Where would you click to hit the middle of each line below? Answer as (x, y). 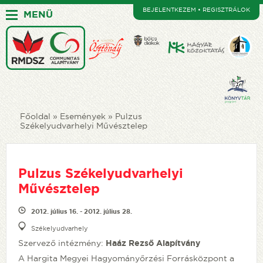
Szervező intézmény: (62, 243)
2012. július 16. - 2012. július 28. (82, 211)
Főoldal (35, 116)
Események (83, 116)
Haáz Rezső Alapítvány (153, 243)
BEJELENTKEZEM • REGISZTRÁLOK (197, 10)
